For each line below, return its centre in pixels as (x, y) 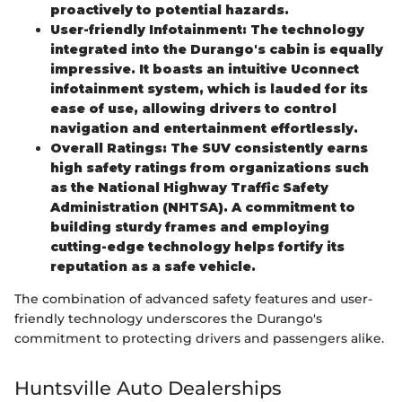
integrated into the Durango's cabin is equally (217, 50)
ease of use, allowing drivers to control (193, 109)
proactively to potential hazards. (170, 10)
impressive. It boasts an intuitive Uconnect (205, 70)
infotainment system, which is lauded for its (209, 89)
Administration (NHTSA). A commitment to (203, 208)
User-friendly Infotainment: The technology (207, 30)
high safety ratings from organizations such (210, 168)
